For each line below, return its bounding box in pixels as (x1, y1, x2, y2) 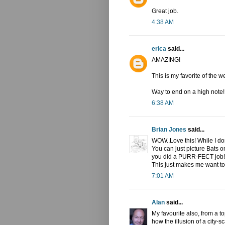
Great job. (152, 8, 178, 15)
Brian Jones (152, 126, 186, 134)
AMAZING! (152, 56, 180, 64)
